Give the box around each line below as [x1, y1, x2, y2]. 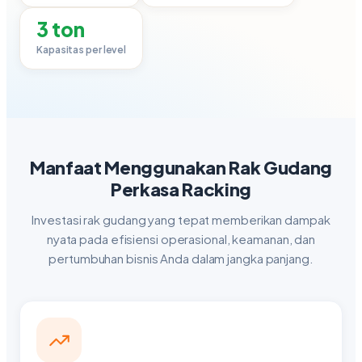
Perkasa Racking [110, 178, 252, 200]
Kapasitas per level [36, 44, 127, 56]
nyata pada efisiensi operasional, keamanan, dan [46, 231, 316, 246]
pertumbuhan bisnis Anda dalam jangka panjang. [48, 250, 314, 266]
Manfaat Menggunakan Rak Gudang [29, 156, 333, 179]
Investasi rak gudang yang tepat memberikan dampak [32, 212, 330, 227]
